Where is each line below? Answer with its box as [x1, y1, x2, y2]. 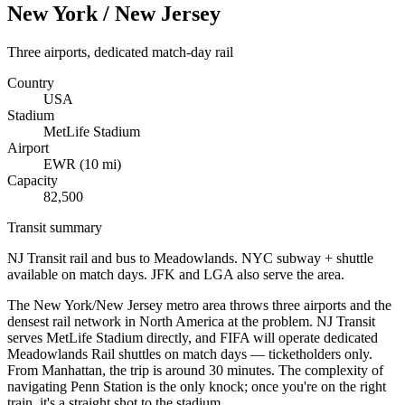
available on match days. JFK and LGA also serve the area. [7, 266, 344, 282]
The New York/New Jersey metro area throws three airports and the [7, 297, 391, 313]
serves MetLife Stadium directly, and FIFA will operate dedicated [7, 329, 378, 345]
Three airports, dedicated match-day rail [7, 43, 233, 60]
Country [7, 74, 54, 90]
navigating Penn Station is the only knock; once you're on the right [7, 378, 386, 394]
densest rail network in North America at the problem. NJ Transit [7, 313, 375, 329]
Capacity [7, 172, 58, 188]
